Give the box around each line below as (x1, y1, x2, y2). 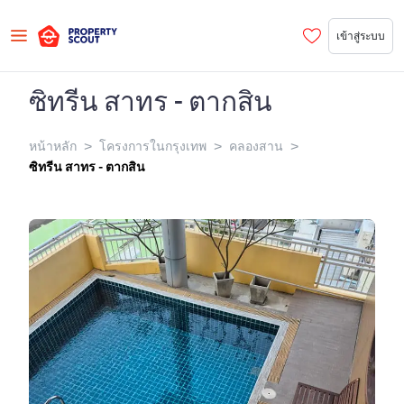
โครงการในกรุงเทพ (99, 139, 207, 154)
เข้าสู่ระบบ (336, 28, 385, 42)
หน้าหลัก (29, 139, 77, 154)
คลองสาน (229, 139, 283, 154)
